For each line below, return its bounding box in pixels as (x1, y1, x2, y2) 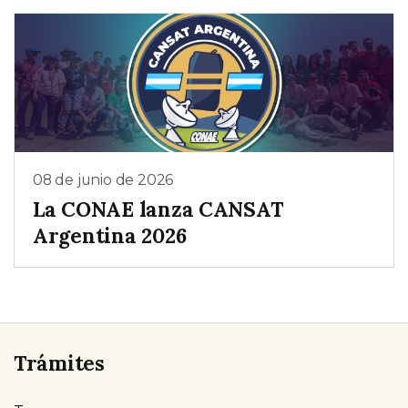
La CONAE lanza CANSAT (33, 195, 283, 222)
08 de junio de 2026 (33, 171, 174, 189)
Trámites (14, 349, 105, 376)
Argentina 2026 (33, 221, 187, 249)
